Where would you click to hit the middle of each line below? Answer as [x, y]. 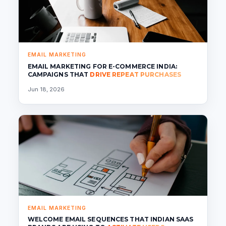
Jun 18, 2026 [46, 90]
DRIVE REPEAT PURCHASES [136, 74]
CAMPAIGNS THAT [59, 74]
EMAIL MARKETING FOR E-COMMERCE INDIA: [102, 66]
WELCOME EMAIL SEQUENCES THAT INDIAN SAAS [110, 219]
